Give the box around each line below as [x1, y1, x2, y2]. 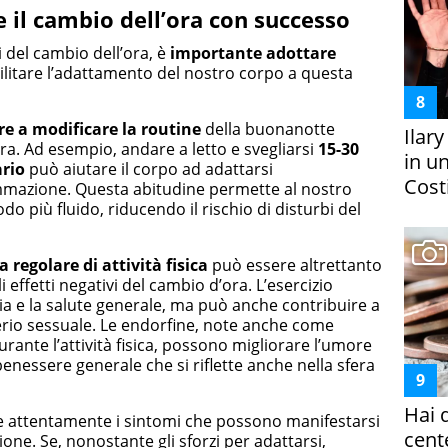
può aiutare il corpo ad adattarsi [25, 157, 273, 180]
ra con [180, 4, 254, 34]
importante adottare [170, 41, 336, 64]
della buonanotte [201, 117, 335, 140]
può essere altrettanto [208, 253, 382, 276]
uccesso [265, 4, 350, 34]
